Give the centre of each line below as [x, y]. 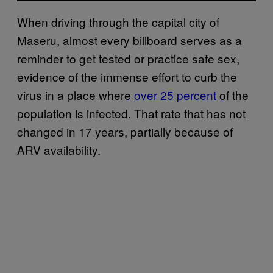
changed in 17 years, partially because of [125, 131]
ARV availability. [59, 149]
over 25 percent [175, 94]
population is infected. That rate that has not [131, 113]
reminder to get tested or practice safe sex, [128, 58]
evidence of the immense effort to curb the [127, 76]
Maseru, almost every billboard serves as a [129, 40]
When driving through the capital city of [118, 21]
